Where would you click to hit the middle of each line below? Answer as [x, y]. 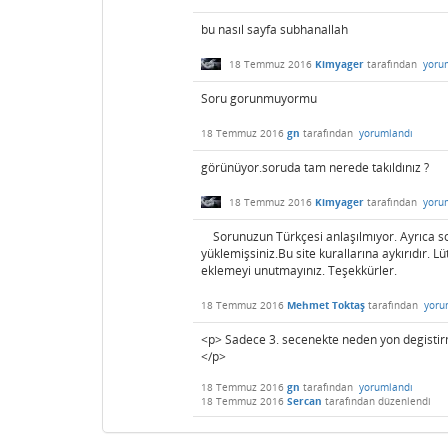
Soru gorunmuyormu [259, 99]
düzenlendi [404, 401]
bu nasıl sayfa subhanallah [274, 30]
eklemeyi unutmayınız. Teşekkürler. [299, 271]
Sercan [304, 401]
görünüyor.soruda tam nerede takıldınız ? [315, 168]
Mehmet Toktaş [326, 305]
